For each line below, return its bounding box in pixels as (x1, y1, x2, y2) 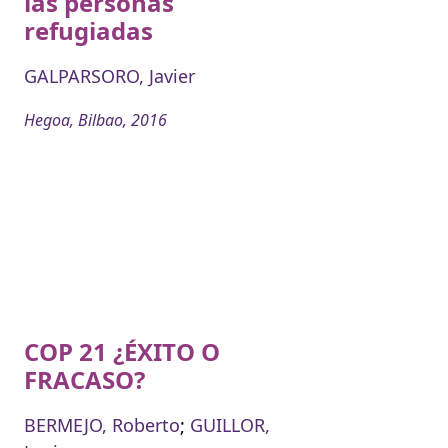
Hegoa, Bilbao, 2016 (24, 108, 167, 131)
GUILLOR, (190, 413, 270, 438)
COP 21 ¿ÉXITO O (24, 335, 220, 369)
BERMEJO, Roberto (24, 413, 180, 438)
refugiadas (24, 13, 153, 47)
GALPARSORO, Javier (24, 63, 195, 88)
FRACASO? (24, 363, 145, 397)
